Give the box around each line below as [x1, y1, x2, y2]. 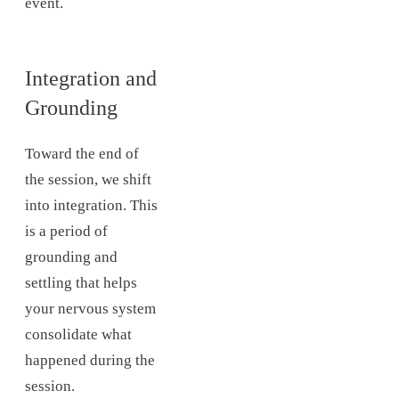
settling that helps [25, 274, 137, 292]
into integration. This [25, 197, 158, 215]
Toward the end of [25, 145, 139, 163]
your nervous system [25, 300, 156, 318]
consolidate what [25, 326, 132, 344]
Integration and [25, 66, 157, 90]
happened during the [25, 352, 155, 370]
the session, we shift [25, 171, 151, 189]
